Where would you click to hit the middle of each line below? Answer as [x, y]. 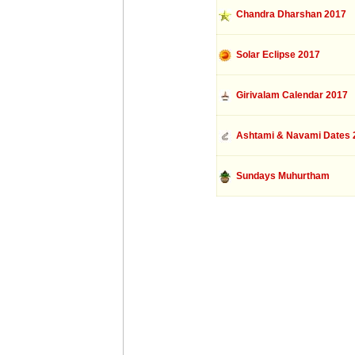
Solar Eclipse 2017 [275, 55]
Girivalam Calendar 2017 [289, 95]
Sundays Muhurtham [280, 176]
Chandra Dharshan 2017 [288, 14]
